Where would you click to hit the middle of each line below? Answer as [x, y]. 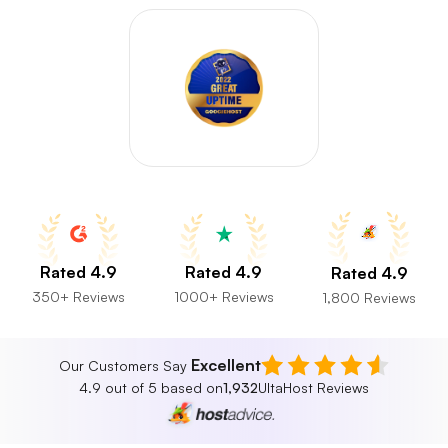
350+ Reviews [78, 296]
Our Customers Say [125, 365]
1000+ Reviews [223, 296]
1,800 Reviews [369, 297]
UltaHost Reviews [313, 387]
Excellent [226, 365]
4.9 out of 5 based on [151, 387]
